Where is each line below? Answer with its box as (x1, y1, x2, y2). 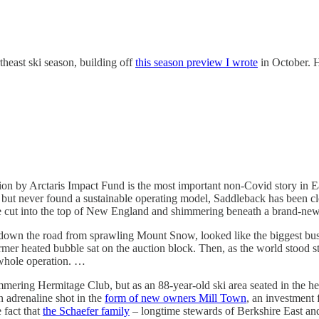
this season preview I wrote (135, 56, 258, 68)
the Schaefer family (43, 304, 130, 317)
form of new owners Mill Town (105, 291, 246, 304)
